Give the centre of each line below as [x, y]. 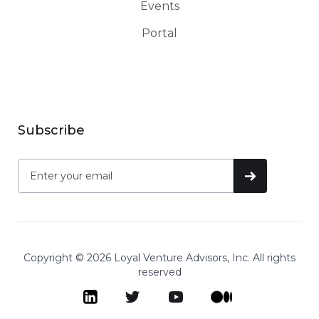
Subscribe [52, 131]
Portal [159, 33]
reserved [159, 272]
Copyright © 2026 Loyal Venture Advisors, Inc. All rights [159, 258]
